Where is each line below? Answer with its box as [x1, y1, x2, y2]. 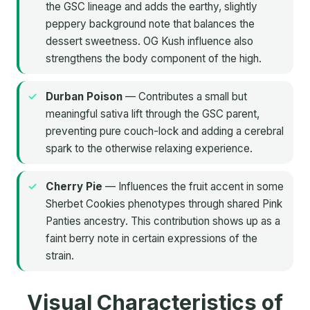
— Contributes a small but [122, 90, 247, 104]
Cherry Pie [46, 180, 102, 194]
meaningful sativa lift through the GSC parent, [46, 107, 259, 121]
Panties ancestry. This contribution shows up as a [46, 215, 280, 228]
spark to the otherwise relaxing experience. [46, 142, 253, 156]
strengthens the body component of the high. [46, 52, 262, 66]
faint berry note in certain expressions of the [46, 232, 257, 246]
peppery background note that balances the [46, 17, 255, 31]
